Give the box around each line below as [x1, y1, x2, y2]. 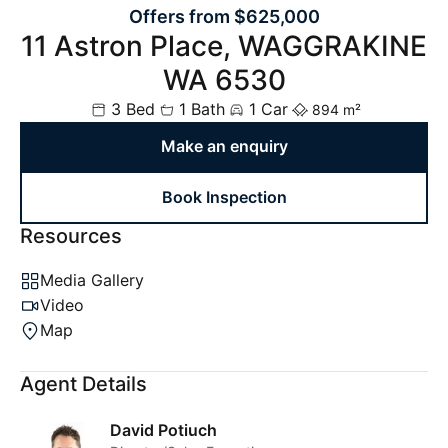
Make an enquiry [160, 136, 288, 156]
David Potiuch [110, 419, 217, 440]
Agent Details [20, 372, 147, 396]
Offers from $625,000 [128, 6, 320, 27]
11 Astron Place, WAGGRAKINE [21, 29, 427, 63]
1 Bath [179, 99, 225, 119]
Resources [20, 224, 122, 248]
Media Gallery [40, 270, 144, 290]
